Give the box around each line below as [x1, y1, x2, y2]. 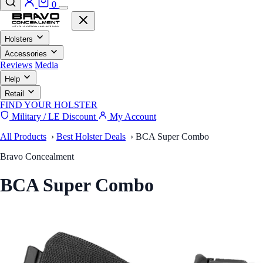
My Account [107, 112, 156, 122]
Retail [5, 89, 24, 98]
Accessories [5, 49, 47, 58]
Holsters [5, 35, 33, 43]
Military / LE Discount [9, 112, 98, 122]
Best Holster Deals [56, 131, 126, 141]
